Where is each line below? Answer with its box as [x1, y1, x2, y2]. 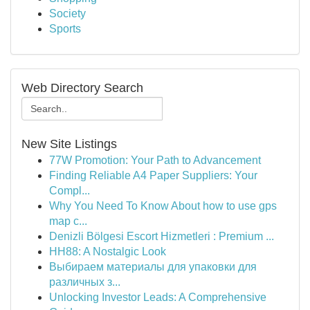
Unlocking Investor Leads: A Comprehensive [49, 291, 266, 303]
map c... [49, 215, 87, 227]
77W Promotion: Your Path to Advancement [49, 154, 261, 166]
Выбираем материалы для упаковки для [49, 261, 257, 273]
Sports [49, 23, 81, 35]
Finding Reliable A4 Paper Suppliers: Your [49, 170, 257, 181]
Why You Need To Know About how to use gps [49, 200, 277, 212]
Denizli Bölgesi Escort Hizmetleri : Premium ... [49, 230, 274, 242]
